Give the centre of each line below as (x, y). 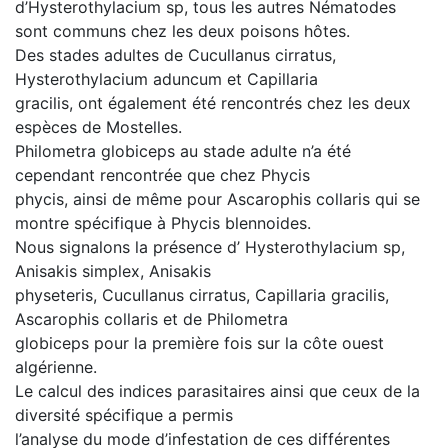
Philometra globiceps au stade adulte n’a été (183, 151)
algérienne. (56, 367)
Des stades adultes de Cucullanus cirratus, (175, 55)
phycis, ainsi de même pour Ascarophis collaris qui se (217, 199)
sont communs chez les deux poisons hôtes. (182, 31)
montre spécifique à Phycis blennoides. (163, 223)
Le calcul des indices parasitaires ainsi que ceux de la (217, 391)
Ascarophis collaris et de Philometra (151, 319)
